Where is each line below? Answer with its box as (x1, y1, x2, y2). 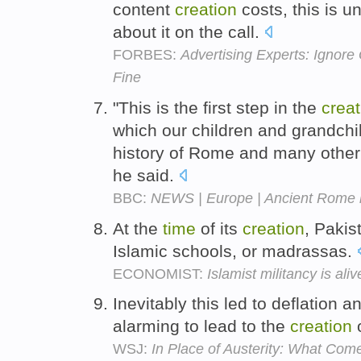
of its (196, 218, 243, 238)
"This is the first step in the (113, 98, 322, 117)
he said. (113, 165, 179, 185)
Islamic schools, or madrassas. (113, 241, 357, 260)
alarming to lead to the (113, 317, 290, 336)
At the (113, 218, 163, 238)
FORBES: (113, 46, 180, 63)
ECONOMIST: (113, 265, 207, 282)
